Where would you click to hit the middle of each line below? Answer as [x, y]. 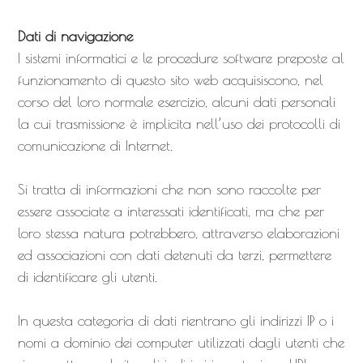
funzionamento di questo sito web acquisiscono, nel [170, 80]
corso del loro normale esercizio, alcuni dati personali [176, 102]
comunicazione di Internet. [95, 145]
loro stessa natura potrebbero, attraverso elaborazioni [178, 233]
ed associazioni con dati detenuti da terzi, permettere [174, 255]
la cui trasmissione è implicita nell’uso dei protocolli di [179, 124]
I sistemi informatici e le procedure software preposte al [181, 58]
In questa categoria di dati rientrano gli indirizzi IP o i [175, 320]
